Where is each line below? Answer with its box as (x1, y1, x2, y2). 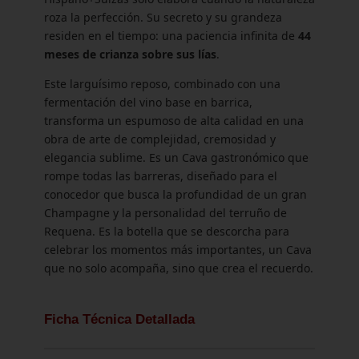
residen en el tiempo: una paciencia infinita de (44, 28, 298, 44)
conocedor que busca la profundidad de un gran (44, 187, 307, 203)
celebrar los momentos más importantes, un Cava (44, 242, 312, 258)
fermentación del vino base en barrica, (44, 95, 252, 111)
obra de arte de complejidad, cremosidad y (44, 131, 276, 147)
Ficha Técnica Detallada (44, 312, 195, 328)
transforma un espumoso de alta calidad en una (44, 113, 304, 129)
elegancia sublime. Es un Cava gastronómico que (44, 150, 309, 166)
